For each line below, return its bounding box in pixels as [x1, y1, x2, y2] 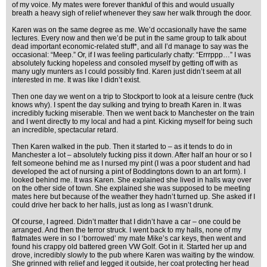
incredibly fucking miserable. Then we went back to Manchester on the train [12, 109, 254, 117]
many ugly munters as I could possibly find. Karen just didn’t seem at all [12, 67, 241, 76]
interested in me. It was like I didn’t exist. [12, 76, 141, 84]
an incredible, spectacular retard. [12, 126, 118, 134]
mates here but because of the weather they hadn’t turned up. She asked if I [12, 193, 255, 201]
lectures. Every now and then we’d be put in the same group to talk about [12, 34, 246, 42]
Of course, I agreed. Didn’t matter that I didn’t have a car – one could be [12, 218, 241, 226]
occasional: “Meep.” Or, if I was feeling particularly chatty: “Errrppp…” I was [12, 51, 251, 59]
